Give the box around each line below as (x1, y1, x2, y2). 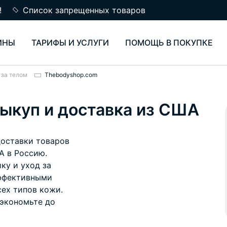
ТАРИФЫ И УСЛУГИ (31, 37, 109, 48)
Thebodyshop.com (45, 71, 97, 79)
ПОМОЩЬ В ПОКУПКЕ (125, 37, 213, 48)
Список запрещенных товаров (23, 5, 145, 15)
